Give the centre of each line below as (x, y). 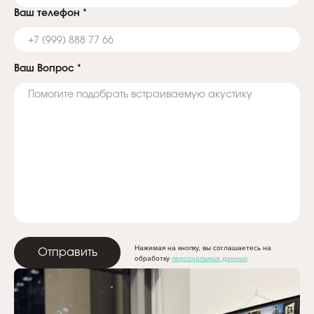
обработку (153, 258)
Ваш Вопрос (46, 69)
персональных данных (210, 258)
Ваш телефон (48, 14)
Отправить (67, 253)
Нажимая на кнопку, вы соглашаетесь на (203, 247)
